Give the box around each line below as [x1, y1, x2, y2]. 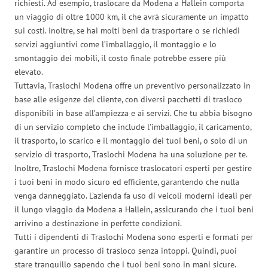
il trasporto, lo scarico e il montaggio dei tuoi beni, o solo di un [14, 135, 248, 146]
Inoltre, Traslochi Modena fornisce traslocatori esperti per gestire [14, 162, 252, 173]
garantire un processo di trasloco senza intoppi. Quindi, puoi [14, 245, 237, 256]
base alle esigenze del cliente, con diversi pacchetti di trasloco [14, 93, 242, 105]
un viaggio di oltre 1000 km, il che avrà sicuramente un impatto [14, 11, 249, 22]
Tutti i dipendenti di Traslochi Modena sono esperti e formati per [14, 231, 253, 242]
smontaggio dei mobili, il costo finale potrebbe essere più [14, 52, 226, 63]
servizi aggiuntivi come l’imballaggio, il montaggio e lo [14, 38, 217, 50]
